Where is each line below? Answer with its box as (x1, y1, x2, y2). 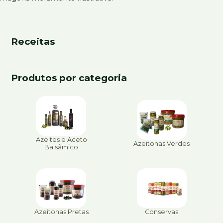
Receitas (11, 36, 55, 48)
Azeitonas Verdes (133, 139, 190, 147)
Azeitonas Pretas (34, 208, 89, 216)
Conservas (145, 208, 179, 216)
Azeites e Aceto (35, 136, 87, 144)
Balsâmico (44, 143, 79, 151)
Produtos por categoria (11, 72, 127, 84)
